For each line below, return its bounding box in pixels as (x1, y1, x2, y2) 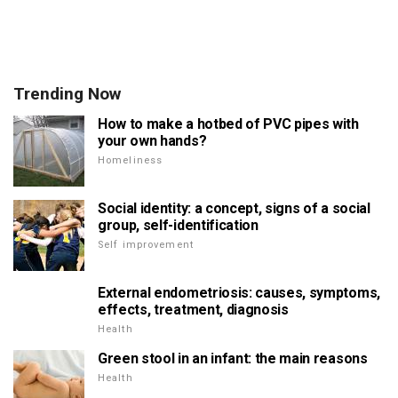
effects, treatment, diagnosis (98, 300, 289, 318)
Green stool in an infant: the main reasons (98, 349, 368, 367)
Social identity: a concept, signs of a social (98, 199, 370, 217)
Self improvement (98, 238, 194, 251)
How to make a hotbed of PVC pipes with (98, 115, 359, 132)
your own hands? (98, 131, 207, 149)
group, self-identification (98, 216, 259, 234)
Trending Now (13, 83, 121, 104)
